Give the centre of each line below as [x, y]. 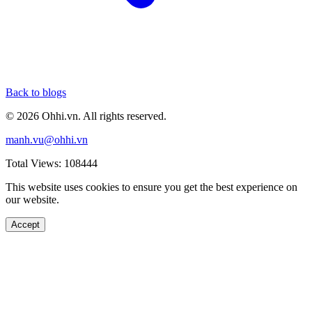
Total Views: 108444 [52, 163]
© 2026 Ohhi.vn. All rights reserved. [86, 116]
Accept [25, 224]
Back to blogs [36, 92]
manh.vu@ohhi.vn [47, 139]
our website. [32, 199]
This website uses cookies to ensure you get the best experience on [151, 187]
